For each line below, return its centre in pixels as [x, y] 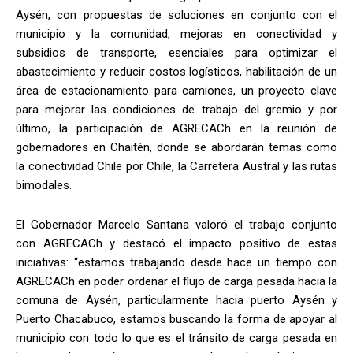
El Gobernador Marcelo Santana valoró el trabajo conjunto [176, 225]
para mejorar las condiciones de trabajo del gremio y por [176, 110]
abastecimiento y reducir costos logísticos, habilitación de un [176, 72]
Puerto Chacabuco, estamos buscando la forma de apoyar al [176, 320]
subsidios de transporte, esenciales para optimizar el [176, 53]
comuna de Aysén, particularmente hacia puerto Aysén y [176, 301]
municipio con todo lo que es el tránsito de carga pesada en [176, 338]
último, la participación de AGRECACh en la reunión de [176, 129]
